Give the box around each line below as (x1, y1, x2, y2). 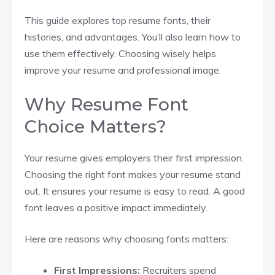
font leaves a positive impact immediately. (25, 201, 207, 214)
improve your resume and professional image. (25, 63, 221, 76)
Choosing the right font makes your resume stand (25, 168, 241, 180)
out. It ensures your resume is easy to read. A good (25, 184, 245, 197)
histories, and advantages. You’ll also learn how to (25, 30, 241, 43)
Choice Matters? (25, 115, 166, 137)
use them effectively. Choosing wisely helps (25, 47, 216, 60)
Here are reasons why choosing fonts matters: (25, 232, 228, 245)
